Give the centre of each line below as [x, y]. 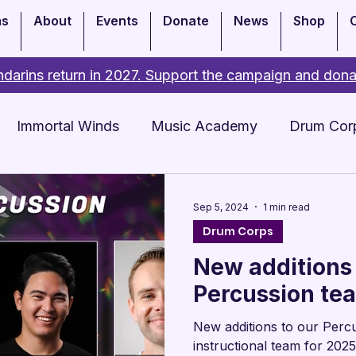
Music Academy [204, 126]
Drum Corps [238, 231]
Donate [186, 21]
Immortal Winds [68, 126]
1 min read [286, 207]
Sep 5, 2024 [221, 207]
